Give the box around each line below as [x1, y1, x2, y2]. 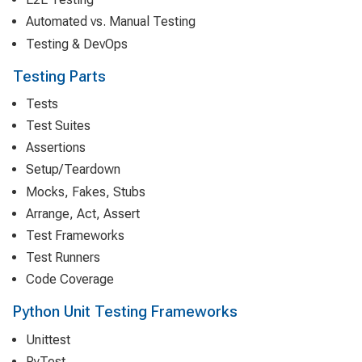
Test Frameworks [26, 227, 124, 243]
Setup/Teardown [26, 162, 120, 178]
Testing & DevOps [26, 36, 128, 52]
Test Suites [26, 118, 90, 133]
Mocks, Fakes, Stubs [26, 183, 145, 200]
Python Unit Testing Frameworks [13, 302, 238, 322]
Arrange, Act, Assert [26, 205, 140, 221]
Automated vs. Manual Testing [26, 14, 196, 30]
